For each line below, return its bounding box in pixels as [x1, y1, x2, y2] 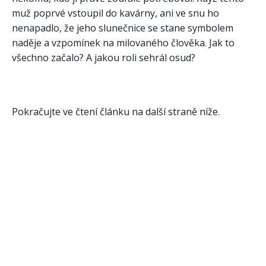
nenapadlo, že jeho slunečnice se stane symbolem [12, 21, 233, 34]
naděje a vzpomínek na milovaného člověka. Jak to [12, 36, 235, 49]
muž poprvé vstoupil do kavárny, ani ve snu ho [12, 6, 219, 20]
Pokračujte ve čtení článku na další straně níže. [12, 105, 220, 119]
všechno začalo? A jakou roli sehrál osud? [12, 50, 195, 64]
